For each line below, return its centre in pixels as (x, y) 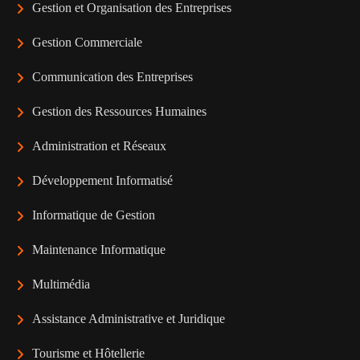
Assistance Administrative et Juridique (129, 319)
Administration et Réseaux (99, 146)
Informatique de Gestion (94, 215)
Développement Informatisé (102, 180)
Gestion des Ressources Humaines (119, 111)
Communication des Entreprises (112, 77)
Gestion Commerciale (87, 42)
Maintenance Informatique (99, 250)
